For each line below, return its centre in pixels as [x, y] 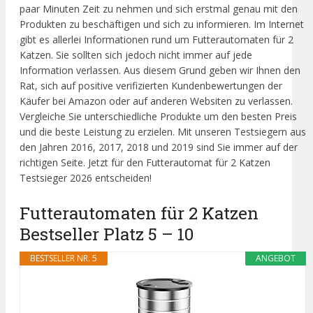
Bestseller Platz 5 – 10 [107, 234]
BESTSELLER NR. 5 [64, 259]
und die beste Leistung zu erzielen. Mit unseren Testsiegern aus [163, 131]
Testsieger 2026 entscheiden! [86, 177]
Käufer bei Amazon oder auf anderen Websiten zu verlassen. [156, 101]
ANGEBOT [276, 259]
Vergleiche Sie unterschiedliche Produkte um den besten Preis [158, 116]
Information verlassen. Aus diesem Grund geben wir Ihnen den [160, 70]
